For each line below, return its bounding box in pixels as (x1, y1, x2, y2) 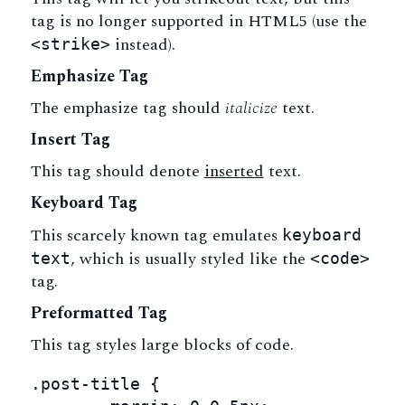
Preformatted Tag (30, 301, 167, 325)
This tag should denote (30, 159, 204, 184)
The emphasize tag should (30, 96, 225, 120)
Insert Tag (30, 127, 110, 152)
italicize (224, 96, 278, 120)
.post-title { (30, 374, 160, 393)
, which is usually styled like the (70, 247, 310, 271)
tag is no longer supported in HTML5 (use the (30, 9, 367, 33)
